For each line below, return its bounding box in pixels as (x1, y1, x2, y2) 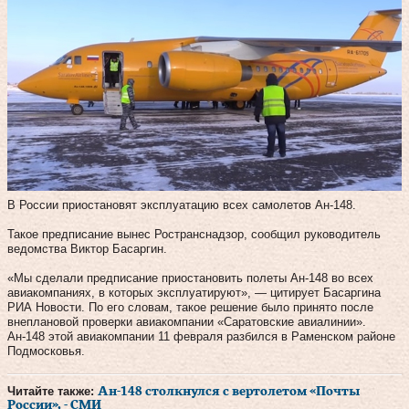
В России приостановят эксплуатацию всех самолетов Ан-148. (7, 197, 356, 212)
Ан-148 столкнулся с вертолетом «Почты (98, 384, 360, 398)
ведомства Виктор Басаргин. (7, 241, 167, 256)
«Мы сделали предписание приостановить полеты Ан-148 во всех (7, 270, 373, 285)
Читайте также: (7, 383, 98, 398)
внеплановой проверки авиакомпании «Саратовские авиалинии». (7, 314, 366, 329)
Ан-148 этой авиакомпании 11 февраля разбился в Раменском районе (7, 329, 395, 343)
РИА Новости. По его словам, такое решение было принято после (7, 299, 373, 314)
